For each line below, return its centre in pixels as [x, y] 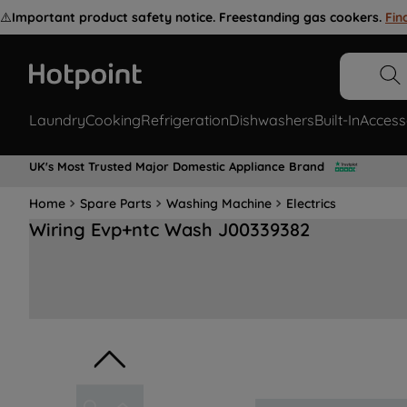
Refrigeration [185, 120]
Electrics [311, 203]
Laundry [57, 120]
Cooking [113, 120]
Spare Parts [116, 203]
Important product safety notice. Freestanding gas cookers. [197, 17]
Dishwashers [272, 120]
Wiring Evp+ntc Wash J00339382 [169, 230]
